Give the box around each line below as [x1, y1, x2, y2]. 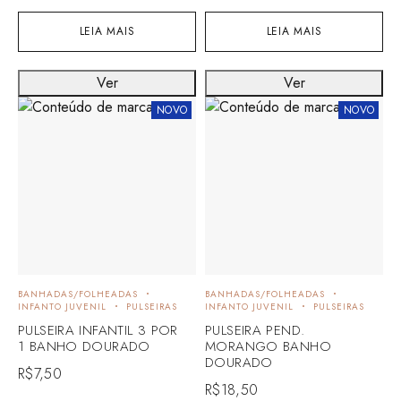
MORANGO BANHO [205, 336, 331, 356]
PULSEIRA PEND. [205, 320, 305, 340]
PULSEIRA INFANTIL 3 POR [18, 320, 178, 340]
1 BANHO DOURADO [18, 336, 150, 356]
